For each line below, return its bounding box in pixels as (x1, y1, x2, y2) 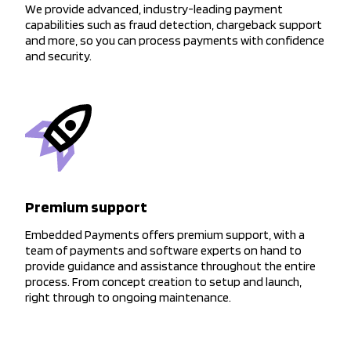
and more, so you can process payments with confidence (25, 32, 324, 48)
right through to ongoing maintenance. (25, 289, 231, 305)
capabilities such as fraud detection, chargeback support (25, 16, 322, 32)
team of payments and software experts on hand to (25, 242, 302, 258)
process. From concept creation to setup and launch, (25, 273, 302, 289)
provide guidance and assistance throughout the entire (25, 258, 316, 273)
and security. (25, 48, 92, 63)
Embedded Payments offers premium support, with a (25, 226, 305, 242)
